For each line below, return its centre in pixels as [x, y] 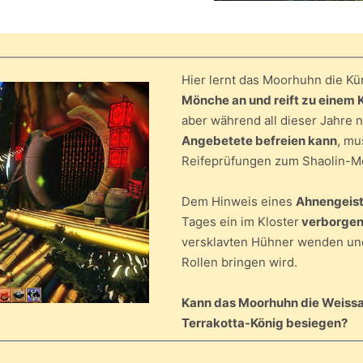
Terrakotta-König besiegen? [265, 323]
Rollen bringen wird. [241, 263]
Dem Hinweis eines [239, 202]
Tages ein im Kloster [240, 222]
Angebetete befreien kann [259, 141]
